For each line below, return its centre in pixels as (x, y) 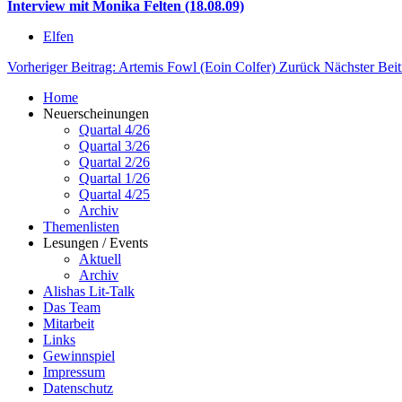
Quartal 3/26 (114, 145)
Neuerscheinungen (96, 113)
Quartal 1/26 (114, 178)
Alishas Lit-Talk (89, 291)
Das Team (72, 307)
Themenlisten (81, 226)
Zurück (300, 66)
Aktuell (100, 258)
